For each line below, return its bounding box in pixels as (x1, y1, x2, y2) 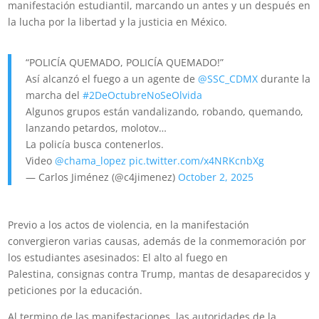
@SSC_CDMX (198, 72, 258, 86)
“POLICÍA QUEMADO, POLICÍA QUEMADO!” (26, 56, 224, 70)
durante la (258, 72, 311, 86)
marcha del (26, 88, 83, 103)
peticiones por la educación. (8, 283, 143, 298)
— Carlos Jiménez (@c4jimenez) (26, 170, 179, 184)
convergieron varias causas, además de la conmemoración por (8, 234, 307, 249)
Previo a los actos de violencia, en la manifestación (8, 218, 250, 232)
